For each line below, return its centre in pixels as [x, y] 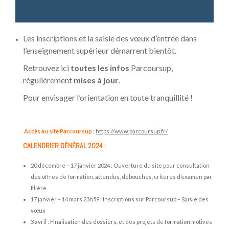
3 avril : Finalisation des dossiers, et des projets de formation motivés [121, 221]
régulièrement [48, 80]
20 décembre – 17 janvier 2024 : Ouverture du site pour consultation [120, 165]
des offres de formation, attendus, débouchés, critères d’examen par [121, 176]
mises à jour [96, 80]
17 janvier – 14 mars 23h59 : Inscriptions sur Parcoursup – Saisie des [120, 199]
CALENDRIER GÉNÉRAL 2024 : [64, 145]
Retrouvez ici [47, 67]
